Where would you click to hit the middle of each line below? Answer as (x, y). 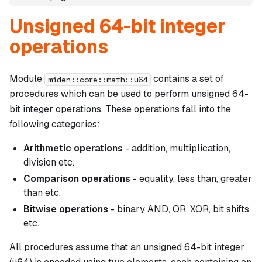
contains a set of (187, 79)
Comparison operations (77, 179)
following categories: (55, 125)
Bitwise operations (66, 209)
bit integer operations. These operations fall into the (120, 109)
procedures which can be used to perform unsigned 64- (129, 94)
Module (27, 79)
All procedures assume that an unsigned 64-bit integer (127, 247)
